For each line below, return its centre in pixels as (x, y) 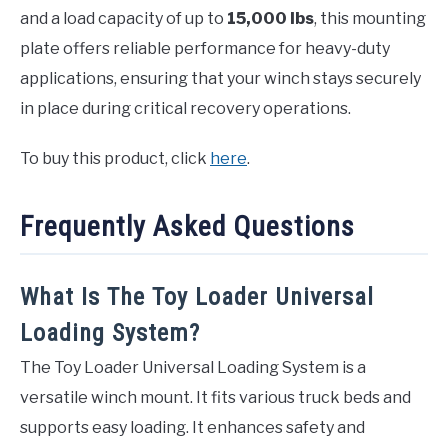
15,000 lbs (270, 18)
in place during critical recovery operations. (185, 108)
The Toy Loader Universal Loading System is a (193, 368)
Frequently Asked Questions (187, 226)
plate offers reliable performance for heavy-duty (205, 48)
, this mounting (370, 18)
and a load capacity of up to (123, 18)
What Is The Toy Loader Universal (197, 297)
